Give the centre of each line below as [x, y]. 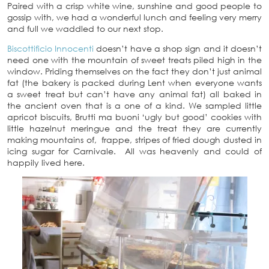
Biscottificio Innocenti [51, 49]
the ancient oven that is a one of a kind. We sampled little [134, 106]
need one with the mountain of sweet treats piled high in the [134, 60]
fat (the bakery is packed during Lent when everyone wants [134, 83]
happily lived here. [46, 163]
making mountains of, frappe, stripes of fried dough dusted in [134, 140]
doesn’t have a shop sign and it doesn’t [178, 49]
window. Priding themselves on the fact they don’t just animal [134, 71]
